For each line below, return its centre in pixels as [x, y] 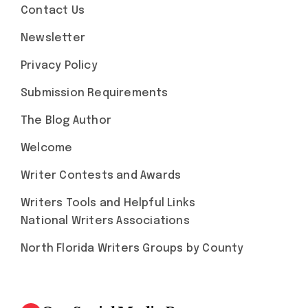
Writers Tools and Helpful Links [108, 203]
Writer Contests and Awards [101, 176]
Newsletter [53, 38]
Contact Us [53, 11]
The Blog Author [66, 121]
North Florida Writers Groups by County [132, 249]
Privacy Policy [59, 66]
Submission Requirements [95, 93]
